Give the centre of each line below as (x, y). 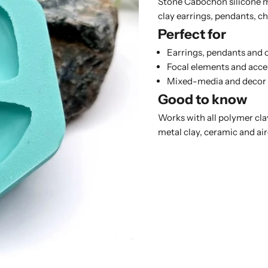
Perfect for (192, 34)
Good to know (202, 99)
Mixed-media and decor (217, 81)
